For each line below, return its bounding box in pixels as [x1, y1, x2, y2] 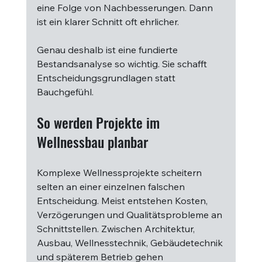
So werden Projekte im [36, 112, 163, 133]
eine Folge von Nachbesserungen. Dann [36, 2, 215, 13]
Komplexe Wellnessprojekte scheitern [36, 167, 204, 178]
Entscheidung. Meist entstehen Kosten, [36, 195, 210, 206]
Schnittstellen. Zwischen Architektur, [36, 223, 197, 235]
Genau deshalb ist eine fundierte [36, 44, 180, 56]
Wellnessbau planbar [36, 131, 148, 152]
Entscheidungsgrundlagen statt [36, 72, 178, 84]
